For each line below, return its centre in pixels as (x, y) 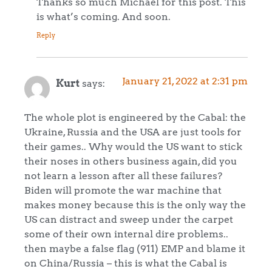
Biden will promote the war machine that (123, 190)
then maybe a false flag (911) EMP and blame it (135, 249)
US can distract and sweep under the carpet (129, 219)
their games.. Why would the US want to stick (133, 147)
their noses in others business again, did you (131, 161)
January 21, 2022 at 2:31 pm (185, 80)
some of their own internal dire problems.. (126, 234)
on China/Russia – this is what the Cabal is (126, 263)
